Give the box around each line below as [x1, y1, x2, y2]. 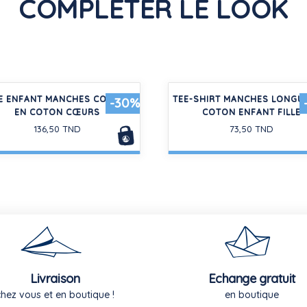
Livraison [30, 270, 80, 286]
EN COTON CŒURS [14, 106, 100, 117]
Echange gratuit [208, 270, 296, 286]
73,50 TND [229, 123, 273, 134]
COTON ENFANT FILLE [201, 106, 301, 117]
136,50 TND [34, 123, 81, 134]
